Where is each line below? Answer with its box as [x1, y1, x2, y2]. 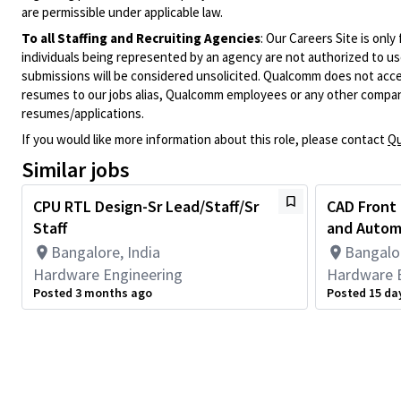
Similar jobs [21, 156, 130, 183]
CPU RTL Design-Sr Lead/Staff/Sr [33, 196, 259, 217]
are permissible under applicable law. [21, 4, 223, 21]
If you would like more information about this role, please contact [21, 131, 388, 148]
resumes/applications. [21, 105, 144, 122]
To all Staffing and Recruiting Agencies [21, 30, 260, 47]
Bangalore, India [51, 242, 160, 262]
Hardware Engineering [33, 264, 183, 285]
